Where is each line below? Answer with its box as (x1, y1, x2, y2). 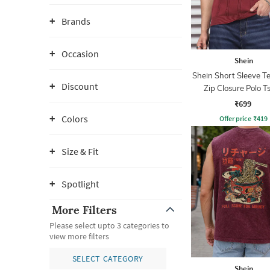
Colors (61, 113, 88, 125)
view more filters (49, 231, 109, 242)
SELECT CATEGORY (72, 253, 143, 264)
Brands (61, 15, 90, 27)
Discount (61, 80, 98, 92)
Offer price (219, 113, 251, 123)
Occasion (61, 48, 99, 60)
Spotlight (61, 178, 99, 190)
